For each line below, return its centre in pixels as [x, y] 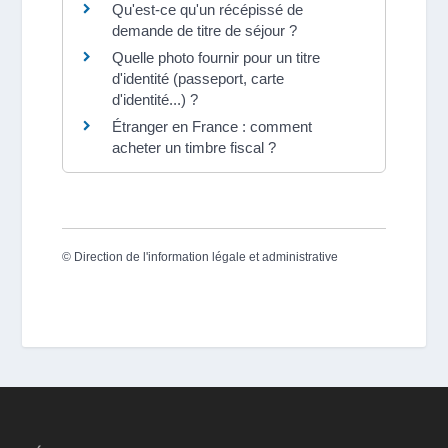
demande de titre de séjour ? [205, 30]
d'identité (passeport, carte [198, 78]
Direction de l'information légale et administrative [206, 256]
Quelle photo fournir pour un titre [216, 57]
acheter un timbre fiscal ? [194, 147]
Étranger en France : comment [212, 126]
